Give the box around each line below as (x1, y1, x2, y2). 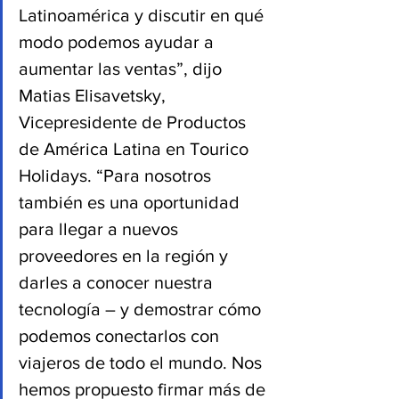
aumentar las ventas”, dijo (19, 59, 226, 78)
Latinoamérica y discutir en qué (19, 5, 268, 25)
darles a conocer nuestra (19, 273, 217, 292)
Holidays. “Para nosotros (19, 166, 216, 185)
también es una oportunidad (19, 192, 244, 212)
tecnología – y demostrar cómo (19, 299, 265, 319)
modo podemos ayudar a (19, 32, 218, 52)
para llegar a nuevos (19, 219, 183, 239)
